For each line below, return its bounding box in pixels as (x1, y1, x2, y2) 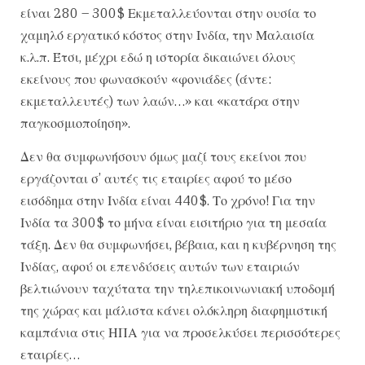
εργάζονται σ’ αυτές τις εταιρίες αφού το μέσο (20, 170, 292, 187)
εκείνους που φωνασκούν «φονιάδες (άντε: (20, 70, 271, 87)
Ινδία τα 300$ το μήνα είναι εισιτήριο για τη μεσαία (20, 214, 327, 231)
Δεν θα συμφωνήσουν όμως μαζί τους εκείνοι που (20, 148, 306, 165)
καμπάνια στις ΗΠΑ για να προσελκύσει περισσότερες (20, 324, 341, 341)
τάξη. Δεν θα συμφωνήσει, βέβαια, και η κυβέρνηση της (20, 236, 336, 253)
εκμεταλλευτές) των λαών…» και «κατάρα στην (20, 92, 300, 109)
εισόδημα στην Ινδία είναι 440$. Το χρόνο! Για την (20, 192, 315, 209)
